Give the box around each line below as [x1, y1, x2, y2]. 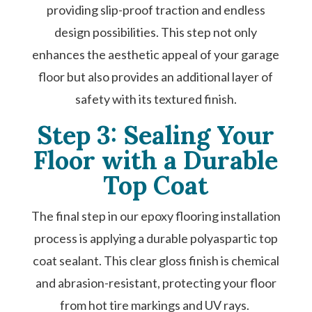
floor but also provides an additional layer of [38, 69, 274, 84]
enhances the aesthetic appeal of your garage [32, 47, 280, 62]
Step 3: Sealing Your [37, 119, 275, 151]
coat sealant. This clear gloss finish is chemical [32, 253, 279, 268]
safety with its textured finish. [75, 91, 237, 107]
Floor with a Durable [33, 144, 279, 176]
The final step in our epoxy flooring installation [31, 208, 281, 224]
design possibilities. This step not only [54, 24, 258, 40]
